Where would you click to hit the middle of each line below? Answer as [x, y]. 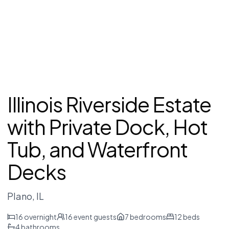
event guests [95, 217]
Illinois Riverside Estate [109, 104]
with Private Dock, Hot [107, 127]
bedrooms [147, 217]
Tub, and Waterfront [97, 149]
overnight [40, 217]
